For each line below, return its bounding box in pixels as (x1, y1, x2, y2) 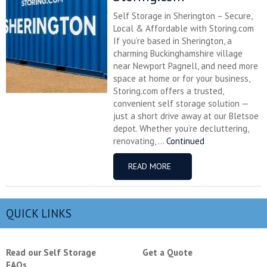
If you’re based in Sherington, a (113, 35, 232, 47)
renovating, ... (113, 135, 166, 147)
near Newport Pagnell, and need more (113, 60, 258, 72)
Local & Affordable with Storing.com (113, 23, 254, 35)
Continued (166, 135, 204, 147)
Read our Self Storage (6, 247, 96, 259)
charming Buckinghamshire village (113, 48, 243, 60)
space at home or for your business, (113, 73, 250, 85)
